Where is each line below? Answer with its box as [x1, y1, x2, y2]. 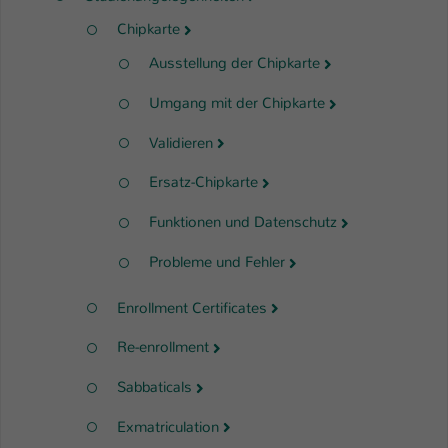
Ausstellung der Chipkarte [149, 53, 320, 74]
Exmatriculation [117, 416, 219, 437]
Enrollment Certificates [117, 297, 267, 318]
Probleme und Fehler [149, 251, 285, 272]
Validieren [149, 132, 213, 153]
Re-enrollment [117, 337, 209, 358]
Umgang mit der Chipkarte [149, 92, 325, 113]
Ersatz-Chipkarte [149, 172, 258, 193]
